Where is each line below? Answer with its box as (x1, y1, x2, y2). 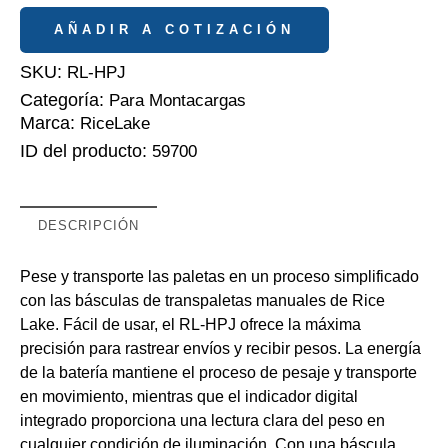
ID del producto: (20, 141, 152, 162)
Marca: (20, 113, 80, 134)
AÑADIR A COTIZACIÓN (54, 22, 295, 38)
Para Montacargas (109, 91, 246, 111)
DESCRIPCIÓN (38, 218, 139, 234)
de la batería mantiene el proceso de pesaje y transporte (20, 364, 417, 382)
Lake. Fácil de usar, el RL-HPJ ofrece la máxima (20, 316, 361, 334)
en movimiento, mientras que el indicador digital (20, 388, 358, 406)
